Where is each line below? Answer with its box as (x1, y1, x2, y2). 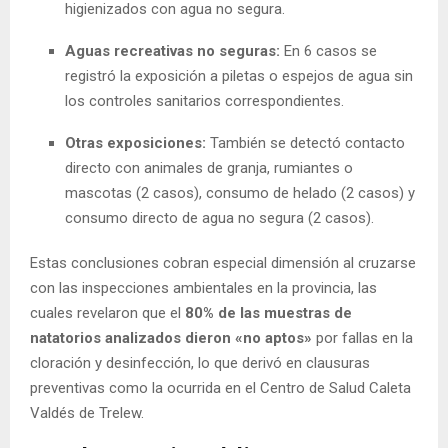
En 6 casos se (280, 41, 377, 60)
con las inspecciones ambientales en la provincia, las (30, 278, 377, 297)
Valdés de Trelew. (30, 403, 144, 422)
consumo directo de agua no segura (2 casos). (65, 208, 374, 227)
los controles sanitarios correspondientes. (65, 91, 344, 110)
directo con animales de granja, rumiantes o (65, 158, 353, 177)
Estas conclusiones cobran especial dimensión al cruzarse (30, 253, 416, 272)
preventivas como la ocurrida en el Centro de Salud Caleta (30, 378, 411, 397)
